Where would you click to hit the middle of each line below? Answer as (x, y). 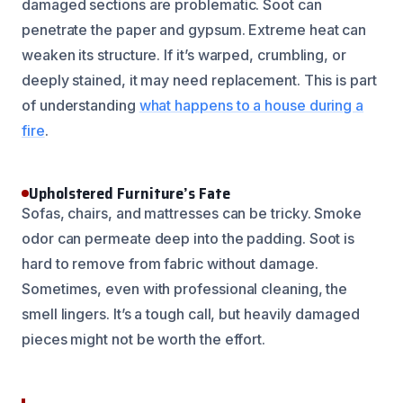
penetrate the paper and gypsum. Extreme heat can (194, 29)
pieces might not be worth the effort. (144, 339)
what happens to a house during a (251, 105)
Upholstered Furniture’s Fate (130, 193)
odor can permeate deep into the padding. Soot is (188, 238)
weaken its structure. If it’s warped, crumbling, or (184, 54)
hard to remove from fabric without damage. (170, 263)
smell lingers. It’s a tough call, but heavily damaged (191, 313)
